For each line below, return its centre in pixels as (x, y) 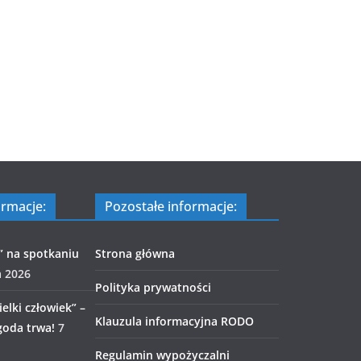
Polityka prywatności (153, 287)
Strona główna (135, 253)
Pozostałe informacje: (171, 206)
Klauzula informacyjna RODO (174, 321)
